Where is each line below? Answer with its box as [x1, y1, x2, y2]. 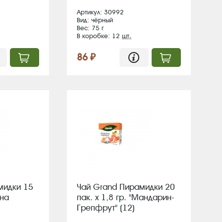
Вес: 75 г [77, 24, 104, 32]
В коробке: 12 [77, 32, 122, 40]
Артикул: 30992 [77, 8, 124, 16]
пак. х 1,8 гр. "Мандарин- [77, 192, 174, 202]
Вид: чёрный [77, 16, 113, 24]
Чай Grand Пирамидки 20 [77, 182, 175, 192]
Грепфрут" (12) [77, 203, 135, 213]
